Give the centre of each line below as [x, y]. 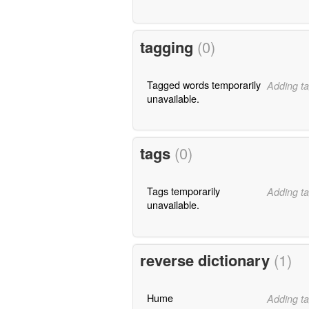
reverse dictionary [207, 260]
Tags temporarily [183, 191]
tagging [168, 47]
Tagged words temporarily [203, 84]
